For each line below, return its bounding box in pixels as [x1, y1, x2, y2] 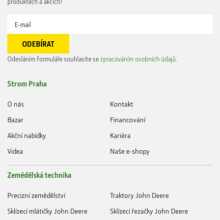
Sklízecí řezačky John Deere [110, 206, 188, 216]
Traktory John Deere [110, 190, 169, 200]
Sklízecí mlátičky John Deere [7, 206, 87, 216]
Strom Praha [7, 78, 47, 88]
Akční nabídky [7, 130, 46, 140]
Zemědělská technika [7, 169, 71, 180]
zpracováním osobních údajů [100, 55, 176, 63]
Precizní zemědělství [7, 190, 65, 200]
